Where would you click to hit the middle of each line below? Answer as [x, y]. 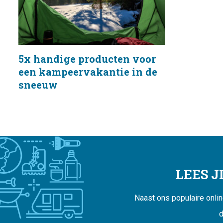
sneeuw [38, 85]
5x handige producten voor [87, 59]
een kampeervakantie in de [88, 72]
